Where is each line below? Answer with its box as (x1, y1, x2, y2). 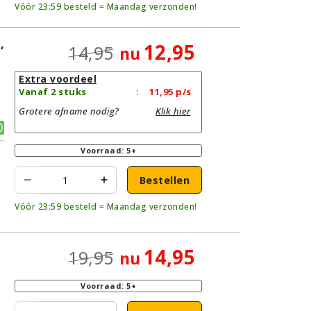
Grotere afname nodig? (19, 105, 119, 117)
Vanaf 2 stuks (19, 85, 87, 98)
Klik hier (155, 105, 191, 117)
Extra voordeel (19, 72, 96, 85)
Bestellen (139, 173, 190, 187)
